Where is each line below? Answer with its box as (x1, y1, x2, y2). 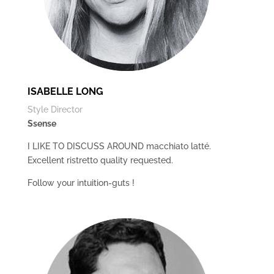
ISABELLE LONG (27, 86, 103, 97)
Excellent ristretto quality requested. (27, 155, 173, 165)
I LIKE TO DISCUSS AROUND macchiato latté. (27, 141, 211, 151)
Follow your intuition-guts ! (27, 178, 135, 188)
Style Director (27, 105, 83, 114)
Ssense (27, 119, 56, 128)
